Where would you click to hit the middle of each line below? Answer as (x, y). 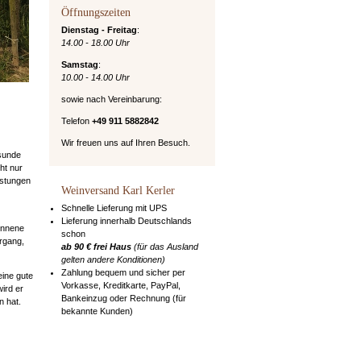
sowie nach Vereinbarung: (111, 99)
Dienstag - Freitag (99, 29)
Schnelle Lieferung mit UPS (114, 207)
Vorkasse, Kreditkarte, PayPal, (120, 285)
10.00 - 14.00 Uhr (95, 77)
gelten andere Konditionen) (113, 259)
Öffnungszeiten (95, 12)
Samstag (79, 64)
